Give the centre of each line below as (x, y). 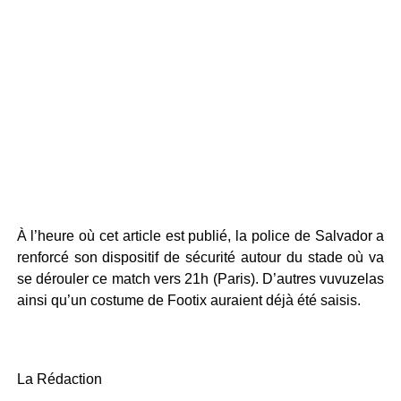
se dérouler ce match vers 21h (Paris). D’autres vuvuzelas (200, 278)
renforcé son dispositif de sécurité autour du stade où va (200, 257)
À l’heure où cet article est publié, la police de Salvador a (200, 235)
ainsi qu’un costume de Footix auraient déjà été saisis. (188, 300)
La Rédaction (59, 379)
